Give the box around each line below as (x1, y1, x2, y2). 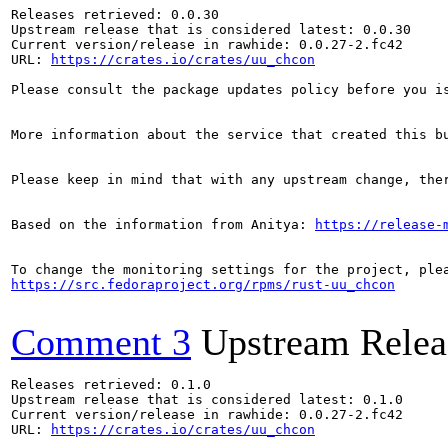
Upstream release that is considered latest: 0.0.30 (11, 22, 411, 37)
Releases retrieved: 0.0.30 (11, 7, 219, 22)
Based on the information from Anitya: (11, 217, 315, 232)
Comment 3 (11, 321, 191, 363)
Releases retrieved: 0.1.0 (11, 377, 211, 392)
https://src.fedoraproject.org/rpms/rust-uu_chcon (11, 277, 395, 292)
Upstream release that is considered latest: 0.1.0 (11, 392, 403, 407)
